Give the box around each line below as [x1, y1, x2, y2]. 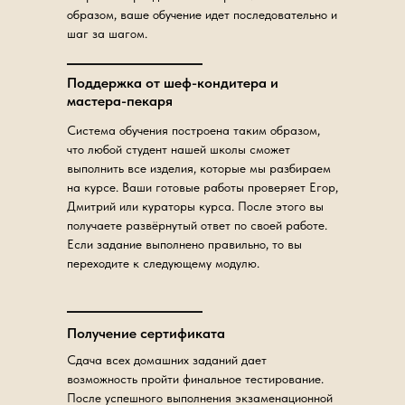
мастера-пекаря [67, 92, 173, 109]
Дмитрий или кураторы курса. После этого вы [67, 199, 324, 213]
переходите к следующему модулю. [67, 256, 259, 270]
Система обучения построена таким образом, [67, 123, 320, 137]
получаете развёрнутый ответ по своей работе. [67, 218, 327, 232]
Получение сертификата [67, 325, 225, 342]
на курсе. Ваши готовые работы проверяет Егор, [67, 180, 338, 194]
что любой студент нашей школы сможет [67, 142, 290, 156]
